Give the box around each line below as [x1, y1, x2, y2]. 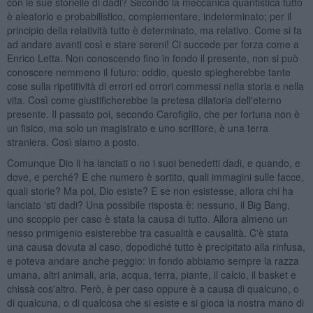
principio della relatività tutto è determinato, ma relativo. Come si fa [6, 22, 302, 37]
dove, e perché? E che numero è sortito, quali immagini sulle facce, [6, 169, 304, 184]
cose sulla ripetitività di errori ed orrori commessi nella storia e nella [6, 78, 304, 93]
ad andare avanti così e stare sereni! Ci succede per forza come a [6, 36, 299, 51]
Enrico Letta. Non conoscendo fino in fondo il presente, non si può [6, 50, 298, 65]
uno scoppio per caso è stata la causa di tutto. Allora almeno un [6, 211, 288, 226]
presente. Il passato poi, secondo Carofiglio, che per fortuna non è [6, 106, 300, 121]
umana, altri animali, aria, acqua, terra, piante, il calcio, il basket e [6, 267, 296, 282]
